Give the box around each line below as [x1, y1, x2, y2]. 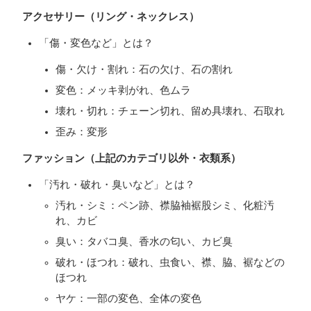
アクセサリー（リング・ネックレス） [22, 10, 199, 22]
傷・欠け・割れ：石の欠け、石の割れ [56, 63, 233, 75]
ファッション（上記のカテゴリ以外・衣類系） [22, 152, 241, 164]
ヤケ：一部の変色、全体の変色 [56, 292, 201, 304]
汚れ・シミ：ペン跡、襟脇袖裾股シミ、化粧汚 [56, 199, 274, 211]
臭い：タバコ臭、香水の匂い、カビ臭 [56, 235, 233, 247]
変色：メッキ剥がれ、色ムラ [56, 84, 191, 96]
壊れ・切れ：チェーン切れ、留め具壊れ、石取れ [56, 105, 285, 117]
